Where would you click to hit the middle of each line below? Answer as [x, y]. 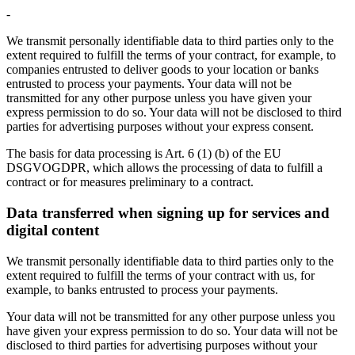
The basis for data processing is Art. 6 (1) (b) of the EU [144, 154]
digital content [53, 230]
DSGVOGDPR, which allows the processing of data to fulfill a [164, 168]
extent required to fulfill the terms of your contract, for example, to [171, 55]
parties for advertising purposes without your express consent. [160, 127]
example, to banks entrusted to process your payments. [142, 289]
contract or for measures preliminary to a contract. [130, 182]
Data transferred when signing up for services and [168, 212]
